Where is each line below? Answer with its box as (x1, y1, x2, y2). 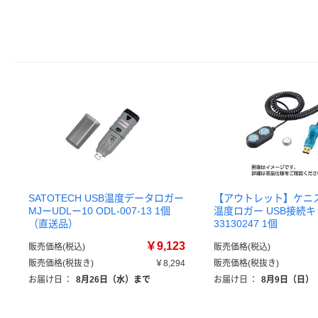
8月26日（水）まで (76, 275, 150, 285)
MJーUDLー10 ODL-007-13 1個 (28, 205, 170, 216)
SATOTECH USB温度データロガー (28, 192, 184, 204)
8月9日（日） (261, 275, 314, 285)
